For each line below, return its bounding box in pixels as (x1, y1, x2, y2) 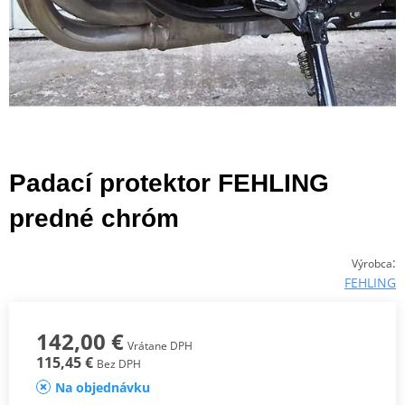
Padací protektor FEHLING (9, 168, 329, 197)
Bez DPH (97, 355, 141, 372)
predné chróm (9, 203, 179, 232)
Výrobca (352, 255, 392, 271)
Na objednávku (55, 378, 150, 396)
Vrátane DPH (127, 337, 193, 353)
